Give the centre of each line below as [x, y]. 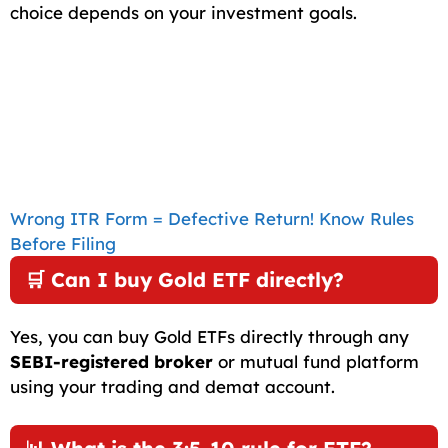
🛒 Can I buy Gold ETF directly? [184, 280]
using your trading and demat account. [172, 387]
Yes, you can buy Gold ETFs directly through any [209, 337]
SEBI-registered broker [111, 362]
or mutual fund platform [316, 362]
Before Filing [63, 244]
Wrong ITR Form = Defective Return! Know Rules [212, 219]
